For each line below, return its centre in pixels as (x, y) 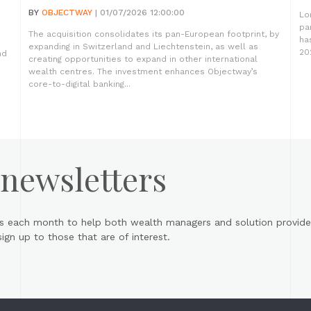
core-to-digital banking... (79, 84)
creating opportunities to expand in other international (143, 59)
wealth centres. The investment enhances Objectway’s (143, 72)
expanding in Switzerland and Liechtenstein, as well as (143, 47)
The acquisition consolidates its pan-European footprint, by (154, 34)
